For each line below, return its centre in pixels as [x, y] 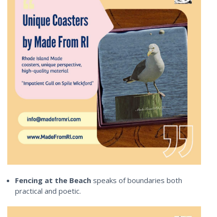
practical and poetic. [48, 191]
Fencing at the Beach [53, 180]
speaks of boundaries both [138, 180]
